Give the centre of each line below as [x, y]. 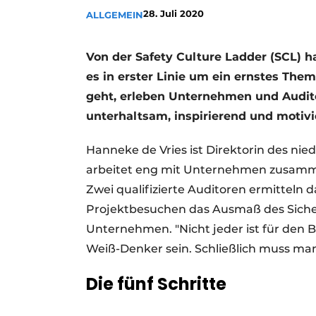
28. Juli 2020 [174, 13]
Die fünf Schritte [156, 284]
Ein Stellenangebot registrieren [210, 16]
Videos [146, 39]
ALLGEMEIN [115, 15]
